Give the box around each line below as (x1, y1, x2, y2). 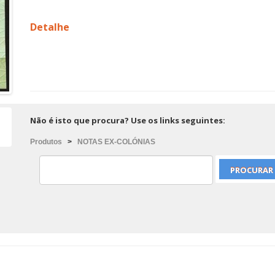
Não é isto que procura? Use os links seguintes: (30, 115, 225, 126)
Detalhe (30, 20, 69, 34)
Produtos (30, 137, 62, 146)
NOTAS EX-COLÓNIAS (77, 137, 155, 146)
